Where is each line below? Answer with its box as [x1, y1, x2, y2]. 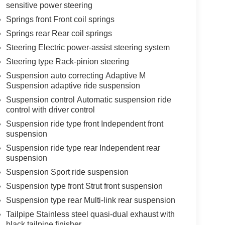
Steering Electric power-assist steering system [6, 43, 170, 52]
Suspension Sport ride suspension [6, 167, 129, 176]
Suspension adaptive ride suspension [6, 81, 140, 90]
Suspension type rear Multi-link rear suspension [6, 195, 175, 204]
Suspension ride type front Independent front [6, 119, 163, 128]
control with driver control [6, 105, 95, 114]
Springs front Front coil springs [6, 15, 115, 24]
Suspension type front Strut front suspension [6, 181, 163, 190]
